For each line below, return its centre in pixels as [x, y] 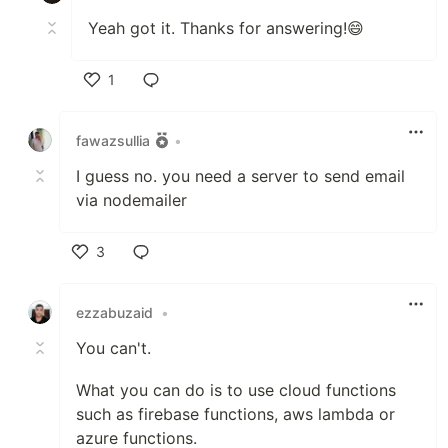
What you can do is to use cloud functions [236, 390]
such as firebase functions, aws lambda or [235, 414]
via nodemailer [131, 200]
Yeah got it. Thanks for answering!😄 [226, 28]
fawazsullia [113, 140]
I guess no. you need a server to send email [240, 176]
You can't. [113, 348]
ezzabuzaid [114, 312]
